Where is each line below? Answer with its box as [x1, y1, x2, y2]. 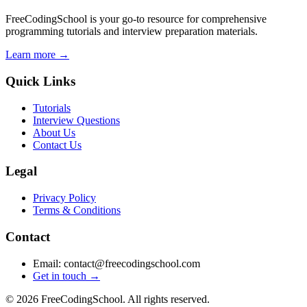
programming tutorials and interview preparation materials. [5, 25, 258, 38]
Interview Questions [33, 114, 120, 126]
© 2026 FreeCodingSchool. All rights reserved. [5, 293, 210, 305]
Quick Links [5, 73, 75, 88]
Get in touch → [33, 269, 100, 282]
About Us [33, 126, 75, 138]
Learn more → [5, 49, 69, 61]
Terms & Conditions [33, 204, 121, 217]
